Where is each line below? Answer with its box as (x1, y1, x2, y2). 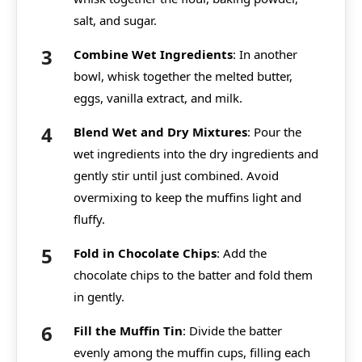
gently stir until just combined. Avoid (74, 167, 279, 184)
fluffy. (74, 211, 105, 228)
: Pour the (247, 124, 301, 141)
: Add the (217, 245, 267, 262)
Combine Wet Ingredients (74, 46, 233, 63)
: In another (233, 46, 297, 63)
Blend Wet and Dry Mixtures (74, 124, 247, 141)
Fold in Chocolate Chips (74, 245, 217, 262)
